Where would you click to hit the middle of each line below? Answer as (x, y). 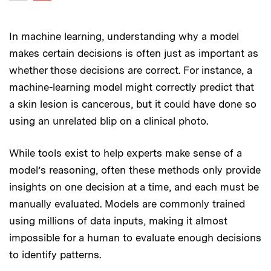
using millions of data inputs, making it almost (118, 221)
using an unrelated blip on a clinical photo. (109, 121)
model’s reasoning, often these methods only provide (135, 170)
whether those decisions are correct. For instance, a (131, 70)
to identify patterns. (55, 255)
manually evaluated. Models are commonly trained (127, 204)
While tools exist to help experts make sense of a (126, 153)
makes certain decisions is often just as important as (134, 54)
